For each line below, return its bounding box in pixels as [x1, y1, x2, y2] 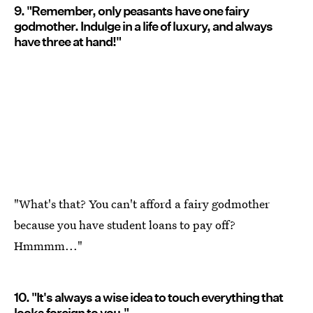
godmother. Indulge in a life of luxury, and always [14, 18, 272, 34]
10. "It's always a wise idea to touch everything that [14, 289, 283, 305]
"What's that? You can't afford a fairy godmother [14, 195, 270, 212]
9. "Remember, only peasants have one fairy [14, 3, 249, 18]
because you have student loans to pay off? [14, 216, 235, 233]
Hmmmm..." [14, 237, 82, 254]
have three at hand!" [14, 34, 121, 49]
